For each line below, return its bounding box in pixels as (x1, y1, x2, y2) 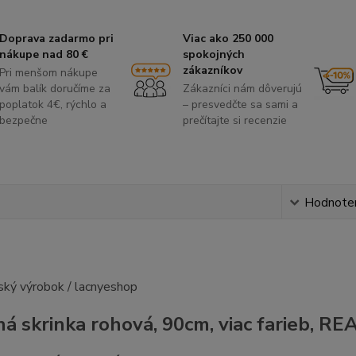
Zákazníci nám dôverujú (182, 81, 302, 97)
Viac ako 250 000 (182, 31, 273, 47)
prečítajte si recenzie (182, 113, 287, 129)
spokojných (182, 47, 245, 63)
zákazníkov (182, 63, 242, 79)
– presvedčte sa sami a (182, 97, 298, 113)
